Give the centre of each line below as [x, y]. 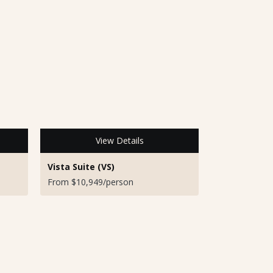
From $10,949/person [90, 182]
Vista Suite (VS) [81, 166]
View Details [119, 141]
